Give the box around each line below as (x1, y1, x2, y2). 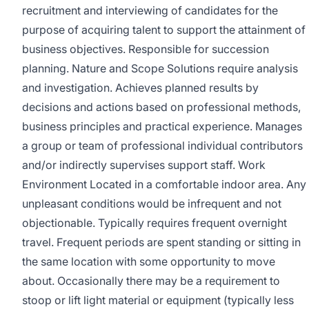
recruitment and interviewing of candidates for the (22, 3, 278, 17)
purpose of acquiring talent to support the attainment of (22, 23, 306, 37)
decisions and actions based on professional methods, (22, 100, 301, 114)
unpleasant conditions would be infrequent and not (22, 197, 281, 210)
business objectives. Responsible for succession (22, 42, 269, 56)
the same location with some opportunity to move (22, 255, 275, 268)
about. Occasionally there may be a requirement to (22, 274, 280, 288)
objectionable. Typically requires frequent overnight (22, 216, 287, 230)
